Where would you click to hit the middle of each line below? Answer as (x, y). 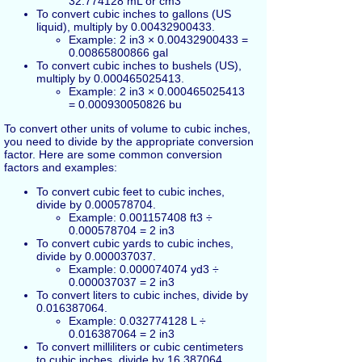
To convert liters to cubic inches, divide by (142, 295)
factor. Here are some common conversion (113, 154)
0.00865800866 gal (118, 52)
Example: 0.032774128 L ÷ (137, 320)
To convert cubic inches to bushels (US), (139, 65)
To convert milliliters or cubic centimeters (140, 346)
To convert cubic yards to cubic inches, (135, 243)
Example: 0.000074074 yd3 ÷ (144, 269)
